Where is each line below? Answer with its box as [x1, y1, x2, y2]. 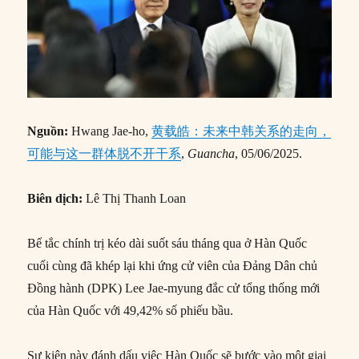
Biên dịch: [27, 191, 83, 205]
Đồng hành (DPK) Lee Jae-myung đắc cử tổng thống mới [27, 280, 321, 295]
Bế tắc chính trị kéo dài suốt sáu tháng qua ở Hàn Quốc [27, 236, 308, 250]
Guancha [188, 146, 236, 160]
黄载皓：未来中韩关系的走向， [151, 123, 332, 138]
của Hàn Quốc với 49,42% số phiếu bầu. [27, 303, 234, 317]
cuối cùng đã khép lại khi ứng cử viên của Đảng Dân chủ [27, 258, 318, 272]
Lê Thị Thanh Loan [83, 191, 187, 205]
